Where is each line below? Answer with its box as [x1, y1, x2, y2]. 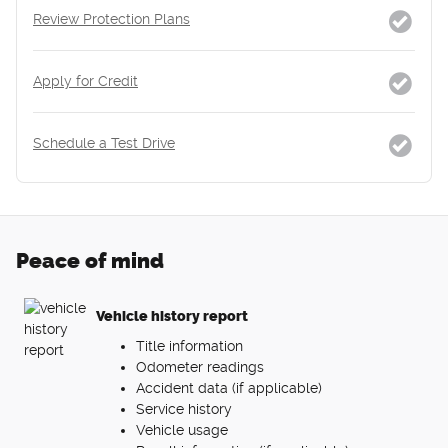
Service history [136, 400, 232, 417]
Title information [136, 337, 243, 354]
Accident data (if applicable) [136, 379, 322, 396]
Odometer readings [136, 358, 264, 375]
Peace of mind [16, 247, 164, 273]
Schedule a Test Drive [33, 134, 175, 151]
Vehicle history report [96, 308, 248, 326]
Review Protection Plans [33, 10, 190, 27]
